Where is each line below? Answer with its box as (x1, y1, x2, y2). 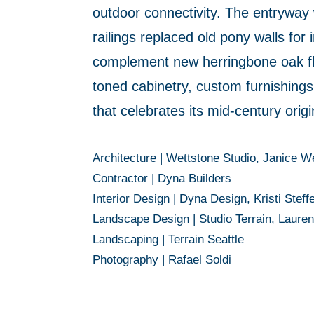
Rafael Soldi (168, 253, 231, 266)
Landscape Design (93, 212, 189, 226)
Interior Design (93, 192, 170, 205)
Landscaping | (93, 233, 165, 246)
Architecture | (93, 151, 163, 165)
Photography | (93, 253, 165, 266)
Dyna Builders (154, 172, 231, 185)
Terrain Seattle (168, 233, 244, 246)
